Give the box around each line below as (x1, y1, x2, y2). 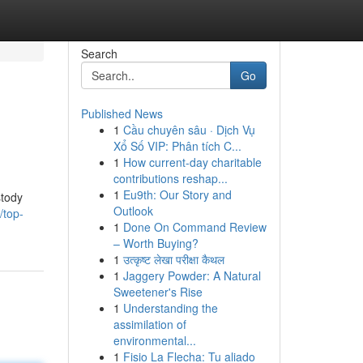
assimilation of (113, 316, 186, 332)
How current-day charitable (122, 154, 262, 170)
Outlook (113, 203, 153, 219)
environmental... (113, 332, 196, 348)
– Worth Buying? (113, 235, 199, 251)
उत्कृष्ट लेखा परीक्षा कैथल (122, 251, 224, 267)
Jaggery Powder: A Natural (122, 267, 261, 284)
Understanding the (122, 300, 218, 316)
